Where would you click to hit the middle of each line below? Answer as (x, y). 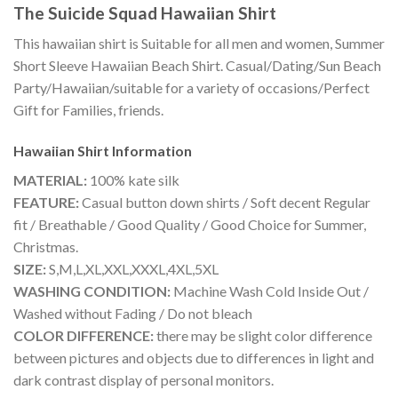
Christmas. (46, 247)
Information (152, 151)
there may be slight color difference (263, 336)
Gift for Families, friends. (88, 110)
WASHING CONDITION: (92, 291)
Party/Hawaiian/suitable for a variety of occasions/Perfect (191, 88)
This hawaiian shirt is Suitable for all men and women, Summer (199, 44)
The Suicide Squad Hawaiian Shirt (145, 12)
